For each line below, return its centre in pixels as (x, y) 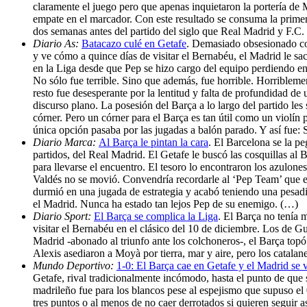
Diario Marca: (66, 142)
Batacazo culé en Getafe (134, 43)
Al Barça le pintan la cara (153, 142)
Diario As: (57, 43)
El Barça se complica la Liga (156, 216)
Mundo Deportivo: (75, 265)
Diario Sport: (63, 216)
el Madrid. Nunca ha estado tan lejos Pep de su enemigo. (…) (165, 204)
